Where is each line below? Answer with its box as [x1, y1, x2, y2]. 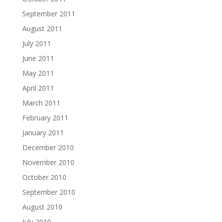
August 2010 [22, 202, 62, 212]
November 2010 [22, 158, 74, 167]
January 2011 [22, 128, 64, 137]
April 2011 [22, 83, 54, 93]
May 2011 [22, 68, 54, 78]
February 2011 [22, 113, 68, 122]
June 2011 [22, 54, 54, 63]
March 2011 [22, 98, 60, 108]
